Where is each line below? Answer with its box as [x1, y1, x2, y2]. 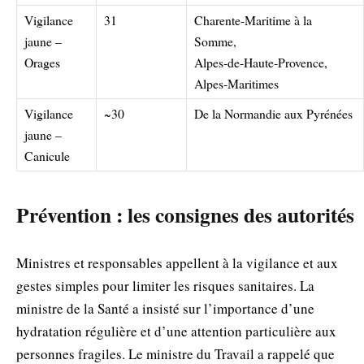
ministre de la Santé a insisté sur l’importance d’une [16, 298, 314, 318]
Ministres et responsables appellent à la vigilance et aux [16, 253, 338, 272]
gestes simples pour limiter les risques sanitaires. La [16, 275, 314, 295]
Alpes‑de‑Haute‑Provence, [194, 53, 327, 71]
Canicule [24, 146, 70, 164]
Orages [24, 53, 60, 71]
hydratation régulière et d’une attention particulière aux [16, 321, 336, 340]
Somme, [194, 32, 236, 50]
